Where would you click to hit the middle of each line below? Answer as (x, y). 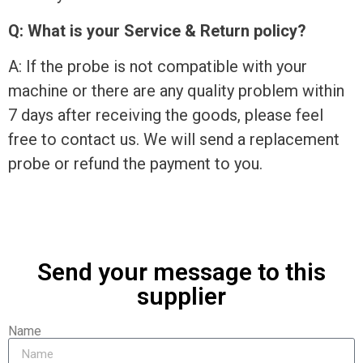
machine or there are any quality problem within (176, 90)
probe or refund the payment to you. (135, 163)
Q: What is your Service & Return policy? (157, 30)
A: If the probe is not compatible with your (158, 66)
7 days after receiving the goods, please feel (166, 115)
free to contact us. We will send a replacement (174, 139)
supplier (181, 297)
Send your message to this (181, 272)
